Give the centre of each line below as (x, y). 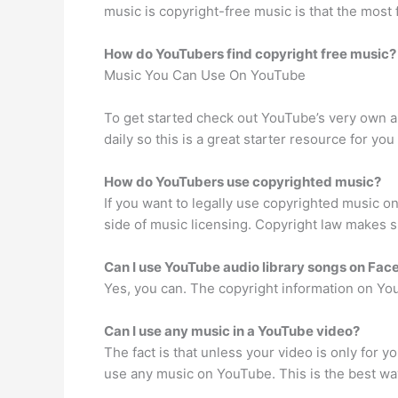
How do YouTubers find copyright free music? (250, 53)
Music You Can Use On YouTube (205, 75)
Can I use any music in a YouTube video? (232, 330)
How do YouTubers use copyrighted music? (243, 181)
